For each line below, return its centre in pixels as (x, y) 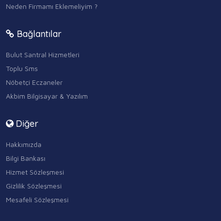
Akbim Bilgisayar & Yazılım (47, 96)
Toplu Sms (22, 68)
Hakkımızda (24, 144)
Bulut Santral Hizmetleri (43, 54)
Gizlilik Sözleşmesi (34, 185)
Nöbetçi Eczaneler (34, 82)
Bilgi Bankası (26, 158)
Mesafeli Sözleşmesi (37, 199)
